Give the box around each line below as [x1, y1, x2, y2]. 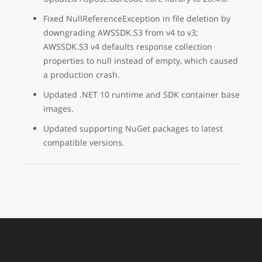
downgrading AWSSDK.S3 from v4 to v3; [43, 27, 198, 38]
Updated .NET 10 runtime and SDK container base [43, 89, 240, 100]
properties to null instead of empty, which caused [43, 55, 238, 66]
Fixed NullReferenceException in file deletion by [43, 13, 230, 24]
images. [43, 103, 74, 114]
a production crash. [43, 69, 120, 80]
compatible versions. [43, 137, 125, 148]
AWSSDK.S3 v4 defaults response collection [43, 41, 212, 52]
